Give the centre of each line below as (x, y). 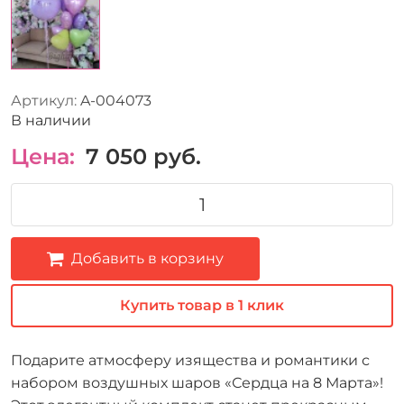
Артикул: (44, 100)
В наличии (51, 120)
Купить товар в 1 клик (202, 305)
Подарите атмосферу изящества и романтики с (190, 360)
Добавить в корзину (147, 258)
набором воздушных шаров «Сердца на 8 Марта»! (197, 382)
